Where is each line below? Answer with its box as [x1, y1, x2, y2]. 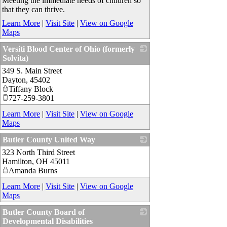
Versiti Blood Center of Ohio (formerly [3, 45, 135, 54]
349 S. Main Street [2, 66, 62, 75]
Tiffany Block [9, 85, 53, 94]
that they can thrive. [2, 5, 65, 14]
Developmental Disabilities [3, 217, 93, 226]
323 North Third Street [2, 148, 75, 157]
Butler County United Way [3, 135, 95, 144]
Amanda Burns [9, 166, 57, 175]
